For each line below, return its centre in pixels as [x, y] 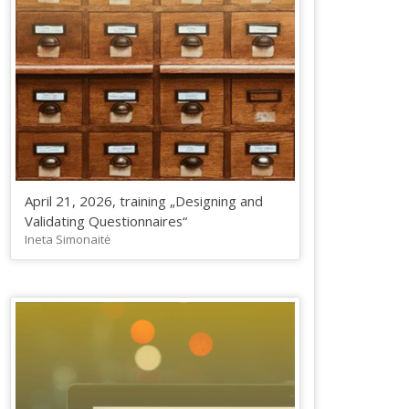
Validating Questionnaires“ [105, 221]
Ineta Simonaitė [67, 240]
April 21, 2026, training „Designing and [143, 201]
